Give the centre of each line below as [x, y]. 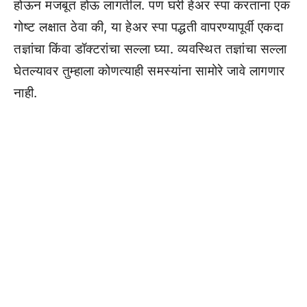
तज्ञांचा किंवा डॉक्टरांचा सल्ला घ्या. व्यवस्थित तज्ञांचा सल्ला [150, 49]
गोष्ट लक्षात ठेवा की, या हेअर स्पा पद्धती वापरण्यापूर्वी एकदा [148, 27]
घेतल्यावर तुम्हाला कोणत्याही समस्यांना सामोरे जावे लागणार [149, 71]
